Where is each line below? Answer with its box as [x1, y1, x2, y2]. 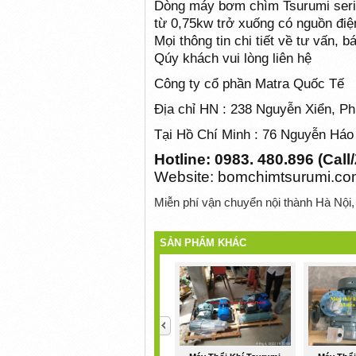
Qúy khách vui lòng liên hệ [153, 49, 311, 66]
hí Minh [206, 126, 250, 142]
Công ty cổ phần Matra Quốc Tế [153, 75, 344, 91]
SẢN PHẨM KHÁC [160, 236, 247, 249]
